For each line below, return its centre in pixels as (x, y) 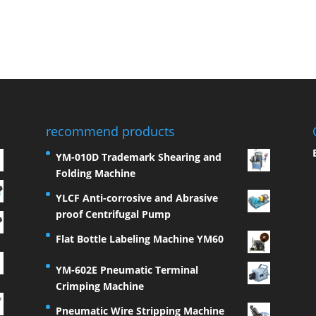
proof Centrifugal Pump (113, 214)
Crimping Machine (99, 286)
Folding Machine (95, 173)
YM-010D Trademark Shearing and (138, 157)
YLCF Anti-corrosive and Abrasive (136, 197)
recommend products (110, 131)
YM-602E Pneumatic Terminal (127, 269)
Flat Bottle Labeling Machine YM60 (139, 238)
